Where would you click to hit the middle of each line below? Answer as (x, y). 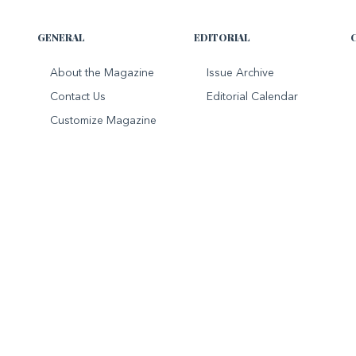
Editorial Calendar (252, 97)
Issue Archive (240, 73)
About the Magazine (103, 73)
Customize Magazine (104, 120)
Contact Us (78, 97)
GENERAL (62, 37)
